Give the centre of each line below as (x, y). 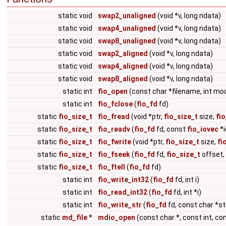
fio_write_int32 (123, 180)
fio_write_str (120, 205)
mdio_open (117, 217)
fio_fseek (114, 154)
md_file (75, 217)
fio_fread (114, 117)
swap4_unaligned (127, 28)
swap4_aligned (123, 66)
